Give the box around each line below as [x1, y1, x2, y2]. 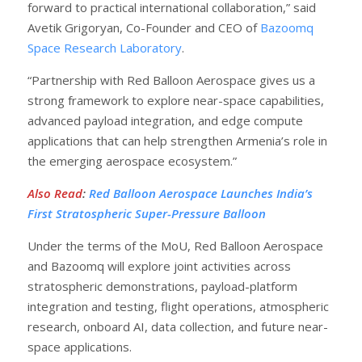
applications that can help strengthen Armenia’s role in [27, 132, 327, 149]
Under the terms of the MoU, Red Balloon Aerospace [27, 237, 323, 254]
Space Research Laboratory [27, 39, 182, 56]
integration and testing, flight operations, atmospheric [27, 297, 329, 314]
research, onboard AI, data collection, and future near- [27, 318, 328, 335]
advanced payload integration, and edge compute [27, 112, 303, 128]
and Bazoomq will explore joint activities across [27, 257, 291, 274]
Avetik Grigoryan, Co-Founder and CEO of [27, 19, 260, 36]
